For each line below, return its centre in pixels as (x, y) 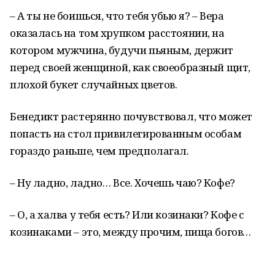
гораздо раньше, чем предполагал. (99, 151)
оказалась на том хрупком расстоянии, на (117, 33)
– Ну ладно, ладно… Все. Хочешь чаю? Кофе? (122, 183)
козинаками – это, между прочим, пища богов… (130, 232)
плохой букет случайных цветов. (94, 84)
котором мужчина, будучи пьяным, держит (122, 50)
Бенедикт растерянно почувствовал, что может (131, 116)
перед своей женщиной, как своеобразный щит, (130, 67)
